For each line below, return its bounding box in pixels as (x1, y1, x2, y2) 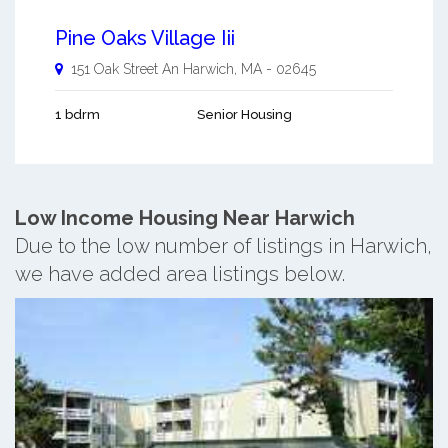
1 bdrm (55, 107, 100, 123)
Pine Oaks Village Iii (55, 26, 235, 51)
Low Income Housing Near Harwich (15, 206, 355, 231)
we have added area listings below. (15, 262, 345, 287)
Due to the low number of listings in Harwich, (15, 234, 432, 259)
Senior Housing (197, 107, 292, 123)
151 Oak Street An (71, 61, 179, 78)
